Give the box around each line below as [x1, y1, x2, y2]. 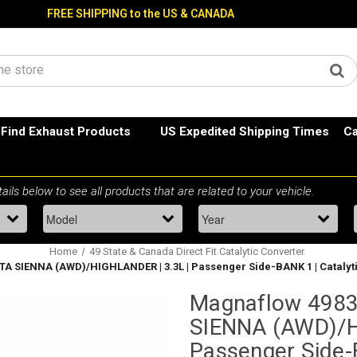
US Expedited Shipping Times [159, 124, 329, 139]
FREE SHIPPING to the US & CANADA [47, 7, 234, 20]
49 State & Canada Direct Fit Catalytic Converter [89, 245, 305, 258]
